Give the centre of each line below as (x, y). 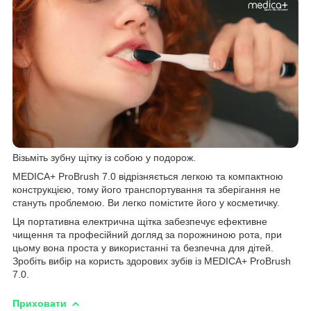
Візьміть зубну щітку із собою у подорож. (104, 157)
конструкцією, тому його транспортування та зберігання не (146, 189)
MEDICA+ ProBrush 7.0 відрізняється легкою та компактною (148, 176)
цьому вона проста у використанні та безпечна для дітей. (143, 247)
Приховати (40, 303)
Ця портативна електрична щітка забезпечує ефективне (140, 221)
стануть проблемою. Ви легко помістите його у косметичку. (146, 202)
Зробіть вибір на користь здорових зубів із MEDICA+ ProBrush (152, 261)
